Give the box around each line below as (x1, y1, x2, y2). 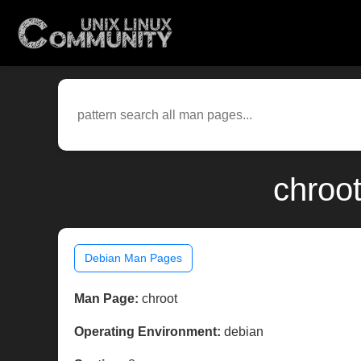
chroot (139, 292, 177, 306)
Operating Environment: (74, 325, 221, 339)
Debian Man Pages (85, 251, 182, 265)
